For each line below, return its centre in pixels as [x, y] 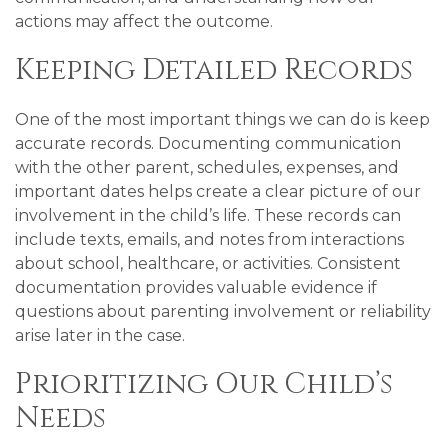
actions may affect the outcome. [144, 21]
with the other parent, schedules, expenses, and [207, 167]
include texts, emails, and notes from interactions [209, 239]
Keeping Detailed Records [214, 70]
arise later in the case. [100, 335]
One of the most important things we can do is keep [222, 119]
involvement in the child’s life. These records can [208, 215]
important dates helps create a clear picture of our [218, 191]
